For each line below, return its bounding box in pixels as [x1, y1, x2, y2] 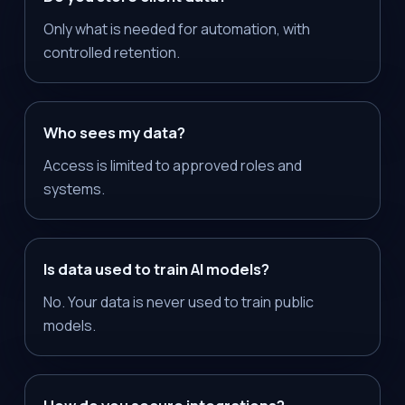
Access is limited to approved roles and [42, 155, 302, 176]
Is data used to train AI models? [42, 259, 269, 280]
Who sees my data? [42, 122, 185, 144]
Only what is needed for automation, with [42, 19, 310, 40]
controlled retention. [42, 42, 180, 63]
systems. [42, 179, 105, 200]
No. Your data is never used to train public [42, 292, 314, 313]
